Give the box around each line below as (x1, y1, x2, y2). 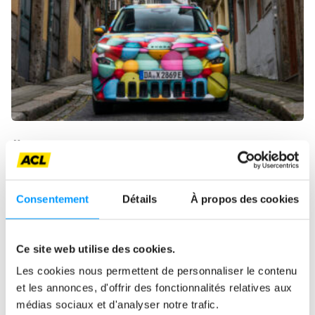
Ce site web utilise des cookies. (16, 243, 175, 255)
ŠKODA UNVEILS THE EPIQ (11, 138, 224, 159)
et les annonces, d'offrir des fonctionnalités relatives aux (16, 281, 292, 294)
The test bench (28, 175, 106, 190)
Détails (122, 193, 157, 205)
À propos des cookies (191, 193, 299, 205)
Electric (140, 175, 181, 190)
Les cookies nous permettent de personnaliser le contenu (16, 264, 297, 277)
